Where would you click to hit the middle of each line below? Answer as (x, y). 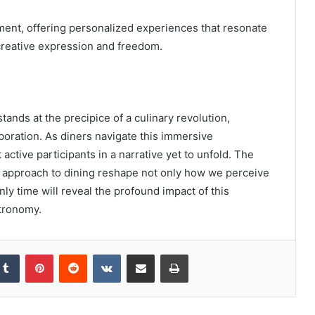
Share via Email (165, 253)
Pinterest (73, 253)
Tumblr (34, 253)
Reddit (101, 253)
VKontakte (143, 253)
